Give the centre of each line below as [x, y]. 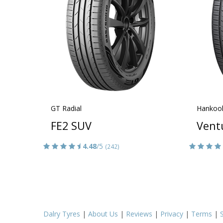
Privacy [172, 214]
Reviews [139, 214]
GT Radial [66, 108]
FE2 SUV [71, 125]
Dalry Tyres [62, 214]
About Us [103, 214]
